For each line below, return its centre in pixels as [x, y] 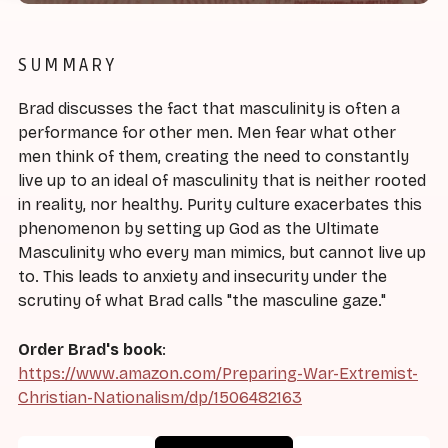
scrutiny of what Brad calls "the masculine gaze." [202, 301]
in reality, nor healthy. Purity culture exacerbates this [220, 205]
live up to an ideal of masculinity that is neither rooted [222, 181]
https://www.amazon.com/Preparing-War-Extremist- [218, 374]
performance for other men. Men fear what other [207, 133]
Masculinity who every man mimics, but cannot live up [222, 253]
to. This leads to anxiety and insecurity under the [202, 277]
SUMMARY [67, 64]
